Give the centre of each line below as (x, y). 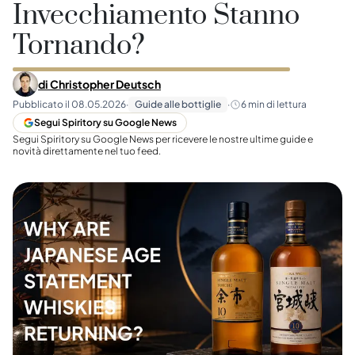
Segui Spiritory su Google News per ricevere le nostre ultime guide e (163, 139)
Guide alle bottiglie (178, 104)
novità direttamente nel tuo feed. (87, 151)
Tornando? (79, 46)
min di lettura (277, 104)
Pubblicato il (41, 104)
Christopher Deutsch (105, 84)
